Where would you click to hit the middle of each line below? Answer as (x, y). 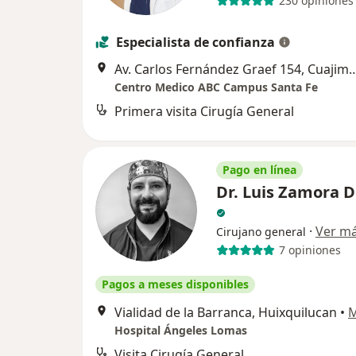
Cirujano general (261, 231)
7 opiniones (310, 250)
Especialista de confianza (195, 42)
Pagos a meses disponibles (175, 284)
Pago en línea (259, 169)
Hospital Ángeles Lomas (181, 330)
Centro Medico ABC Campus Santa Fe (216, 87)
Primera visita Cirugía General (204, 111)
